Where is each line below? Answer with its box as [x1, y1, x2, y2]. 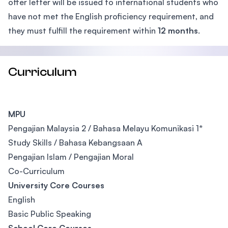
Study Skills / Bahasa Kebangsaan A [8, 137, 142, 148]
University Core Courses [8, 180, 104, 190]
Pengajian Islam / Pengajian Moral [8, 152, 134, 162]
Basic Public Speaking [8, 209, 91, 219]
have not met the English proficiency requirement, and [8, 11, 214, 21]
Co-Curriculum [8, 166, 65, 176]
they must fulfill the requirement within [8, 25, 158, 36]
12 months [158, 25, 198, 36]
